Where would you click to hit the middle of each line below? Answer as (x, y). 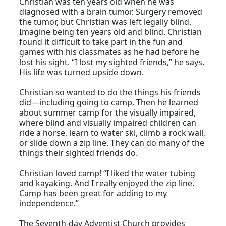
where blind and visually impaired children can (108, 123)
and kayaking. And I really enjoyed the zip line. (107, 183)
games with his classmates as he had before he (109, 52)
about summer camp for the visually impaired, (108, 113)
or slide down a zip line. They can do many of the (112, 143)
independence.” (49, 204)
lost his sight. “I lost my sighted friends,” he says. (112, 62)
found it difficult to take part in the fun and (101, 42)
